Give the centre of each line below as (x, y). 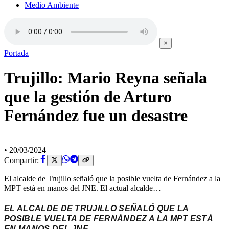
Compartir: (21, 161)
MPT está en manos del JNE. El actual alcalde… (83, 188)
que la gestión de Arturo (88, 97)
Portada (16, 53)
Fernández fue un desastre (96, 116)
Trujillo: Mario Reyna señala (106, 78)
